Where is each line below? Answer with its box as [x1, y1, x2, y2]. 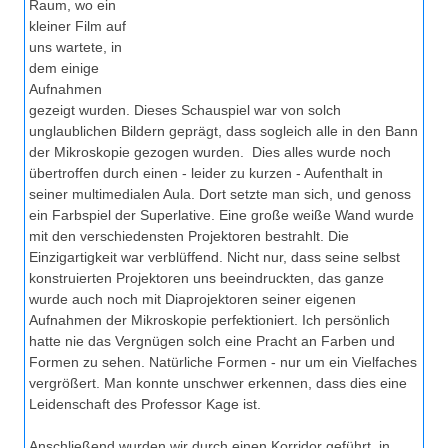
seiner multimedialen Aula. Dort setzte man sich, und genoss [29, 186, 411, 203]
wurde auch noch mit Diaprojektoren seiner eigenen [29, 291, 356, 308]
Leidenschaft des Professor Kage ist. [29, 396, 261, 413]
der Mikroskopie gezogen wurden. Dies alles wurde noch [29, 144, 391, 161]
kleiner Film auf [29, 18, 126, 35]
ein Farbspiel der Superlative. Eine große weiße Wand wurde [29, 207, 414, 224]
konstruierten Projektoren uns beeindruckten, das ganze [29, 270, 384, 287]
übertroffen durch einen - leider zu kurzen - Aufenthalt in [29, 165, 383, 182]
